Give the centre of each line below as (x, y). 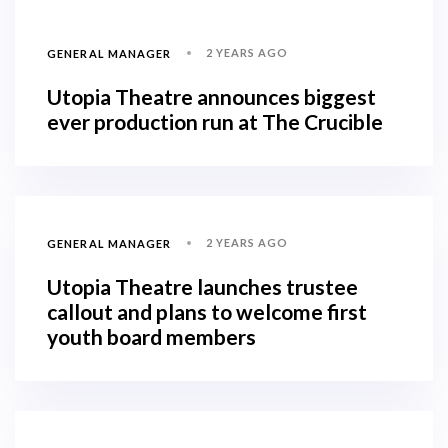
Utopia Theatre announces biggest (211, 97)
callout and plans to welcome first (207, 312)
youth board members (151, 337)
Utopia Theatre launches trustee (202, 287)
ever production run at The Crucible (215, 122)
